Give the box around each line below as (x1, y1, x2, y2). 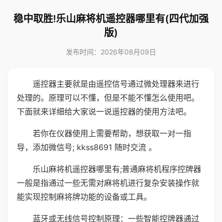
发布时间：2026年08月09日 (66, 48, 156, 56)
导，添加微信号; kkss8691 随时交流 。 (17, 142, 157, 152)
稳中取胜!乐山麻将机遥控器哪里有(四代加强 (13, 13, 209, 25)
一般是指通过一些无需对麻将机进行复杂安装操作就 (17, 178, 199, 188)
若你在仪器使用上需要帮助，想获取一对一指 (33, 128, 191, 138)
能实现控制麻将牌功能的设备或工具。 (17, 192, 152, 202)
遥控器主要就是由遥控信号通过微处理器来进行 (33, 79, 199, 89)
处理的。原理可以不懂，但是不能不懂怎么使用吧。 (17, 93, 199, 103)
